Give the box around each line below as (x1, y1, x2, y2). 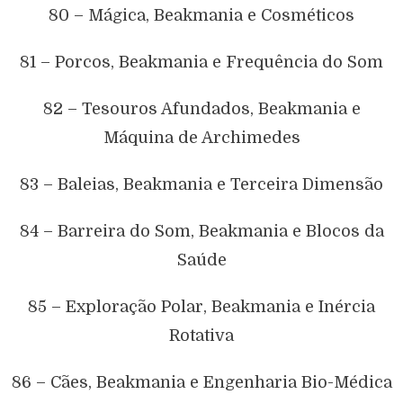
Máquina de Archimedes (103, 128, 300, 147)
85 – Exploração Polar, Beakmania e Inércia (28, 297, 375, 316)
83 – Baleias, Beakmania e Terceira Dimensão (20, 175, 383, 193)
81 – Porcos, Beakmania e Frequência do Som (20, 52, 383, 71)
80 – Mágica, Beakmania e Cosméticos (49, 5, 354, 24)
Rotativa (169, 326, 234, 345)
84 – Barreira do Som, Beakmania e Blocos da (19, 221, 384, 240)
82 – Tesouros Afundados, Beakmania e (42, 99, 361, 118)
